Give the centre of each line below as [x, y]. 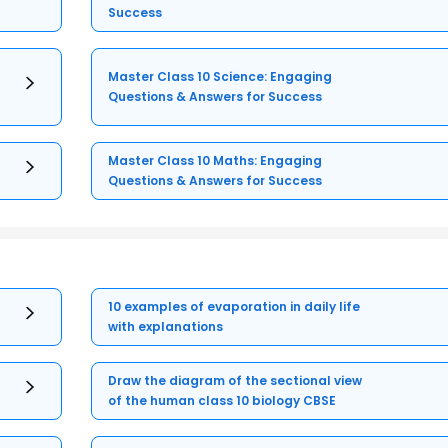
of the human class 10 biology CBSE [222, 400]
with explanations [166, 326]
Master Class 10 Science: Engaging [220, 76]
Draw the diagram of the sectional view [235, 380]
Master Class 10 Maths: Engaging [215, 160]
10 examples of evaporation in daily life [234, 306]
